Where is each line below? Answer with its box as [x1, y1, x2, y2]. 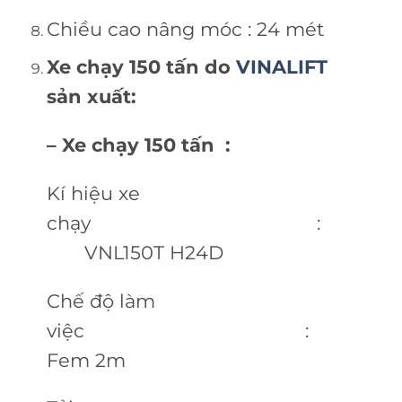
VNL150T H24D [46, 240, 223, 264]
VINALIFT [235, 56, 328, 79]
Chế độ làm [46, 289, 155, 312]
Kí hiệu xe [46, 181, 140, 205]
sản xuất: [46, 85, 136, 109]
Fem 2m [46, 348, 126, 371]
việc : [46, 319, 346, 342]
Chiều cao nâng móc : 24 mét [46, 17, 325, 40]
